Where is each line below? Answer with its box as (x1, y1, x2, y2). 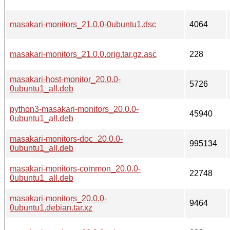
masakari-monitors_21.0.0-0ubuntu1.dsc (10, 20, 156, 29)
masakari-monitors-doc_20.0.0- (10, 134, 123, 143)
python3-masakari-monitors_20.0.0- (10, 104, 139, 113)
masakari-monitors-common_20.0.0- (10, 164, 141, 173)
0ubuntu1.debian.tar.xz (10, 203, 92, 212)
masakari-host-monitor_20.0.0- (10, 74, 121, 84)
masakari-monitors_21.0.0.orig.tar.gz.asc (10, 49, 157, 59)
